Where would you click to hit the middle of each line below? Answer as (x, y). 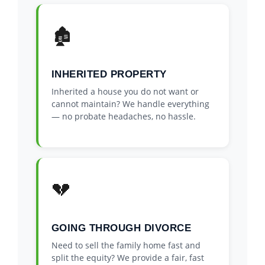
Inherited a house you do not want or (125, 92)
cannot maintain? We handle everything (130, 104)
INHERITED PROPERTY (109, 75)
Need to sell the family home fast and (126, 245)
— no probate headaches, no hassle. (123, 117)
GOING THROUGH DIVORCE (121, 228)
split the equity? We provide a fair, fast (127, 258)
